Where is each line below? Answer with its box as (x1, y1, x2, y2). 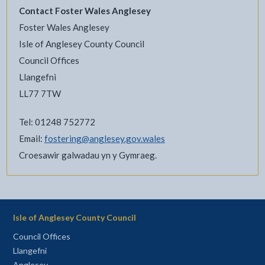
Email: (18, 132, 44, 144)
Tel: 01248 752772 (18, 116, 95, 127)
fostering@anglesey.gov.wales (44, 132, 165, 144)
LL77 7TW (18, 88, 61, 99)
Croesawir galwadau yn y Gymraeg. (18, 149, 157, 160)
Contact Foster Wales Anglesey (18, 5, 151, 16)
